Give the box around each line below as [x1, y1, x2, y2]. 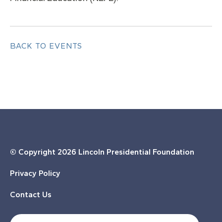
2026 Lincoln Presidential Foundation [57, 147, 194, 157]
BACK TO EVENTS [10, 41, 82, 51]
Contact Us [10, 190, 52, 200]
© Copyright [10, 147, 57, 157]
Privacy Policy [10, 168, 60, 178]
